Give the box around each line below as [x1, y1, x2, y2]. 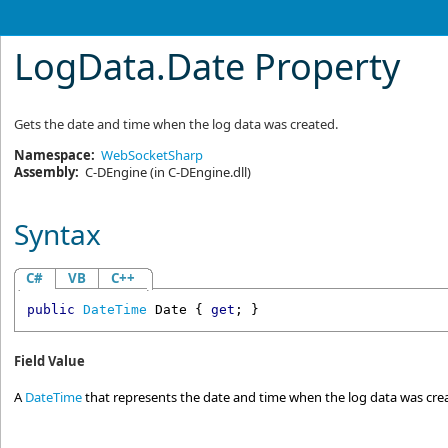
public [26, 302, 75, 318]
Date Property [166, 42, 401, 91]
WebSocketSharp [101, 146, 204, 164]
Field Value [14, 352, 86, 371]
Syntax [14, 215, 102, 253]
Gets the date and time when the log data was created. [14, 115, 339, 133]
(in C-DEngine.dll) [147, 163, 252, 181]
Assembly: [14, 163, 80, 181]
